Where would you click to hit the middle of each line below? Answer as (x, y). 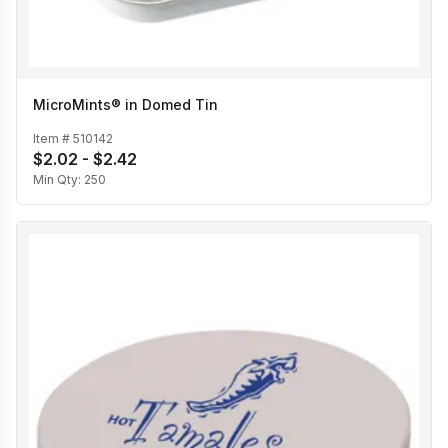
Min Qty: (58, 180)
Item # (53, 139)
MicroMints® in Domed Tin (125, 105)
